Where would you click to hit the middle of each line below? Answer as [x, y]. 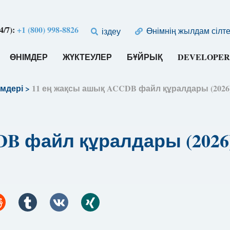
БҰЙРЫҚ [145, 57]
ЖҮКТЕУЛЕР [88, 57]
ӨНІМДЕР [29, 57]
